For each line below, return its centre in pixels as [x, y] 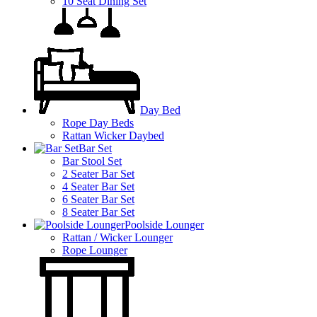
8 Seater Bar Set [98, 212]
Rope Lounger [95, 250]
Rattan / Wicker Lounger [117, 237]
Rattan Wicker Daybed [113, 135]
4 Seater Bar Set [98, 186]
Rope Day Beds [98, 122]
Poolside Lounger [164, 224]
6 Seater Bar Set [98, 199]
